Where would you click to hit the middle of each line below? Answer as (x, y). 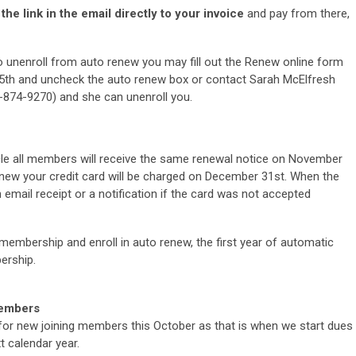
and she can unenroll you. (126, 97)
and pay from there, (297, 13)
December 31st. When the (272, 176)
